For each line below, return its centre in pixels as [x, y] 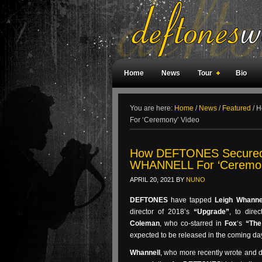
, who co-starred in [192, 223]
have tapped [192, 200]
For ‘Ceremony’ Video [165, 120]
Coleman [145, 223]
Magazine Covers [210, 102]
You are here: [152, 108]
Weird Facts [144, 102]
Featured [237, 108]
